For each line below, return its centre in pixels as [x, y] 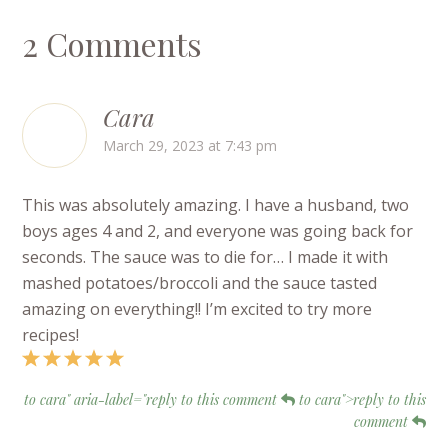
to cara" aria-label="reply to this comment [152, 400]
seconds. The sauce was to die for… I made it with [205, 257]
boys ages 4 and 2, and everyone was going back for [218, 231]
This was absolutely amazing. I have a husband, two [216, 205]
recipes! [51, 335]
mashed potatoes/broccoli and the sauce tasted [200, 283]
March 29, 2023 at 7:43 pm [190, 146]
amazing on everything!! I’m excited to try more [197, 309]
